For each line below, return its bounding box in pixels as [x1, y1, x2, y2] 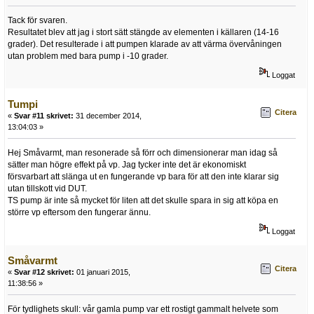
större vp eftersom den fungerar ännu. [8, 207, 151, 218]
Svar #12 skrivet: [14, 268, 74, 277]
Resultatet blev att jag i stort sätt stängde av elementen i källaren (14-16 [8, 27, 279, 38]
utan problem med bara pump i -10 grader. [8, 51, 168, 62]
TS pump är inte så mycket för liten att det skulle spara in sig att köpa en [8, 196, 278, 206]
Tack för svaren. [8, 15, 67, 26]
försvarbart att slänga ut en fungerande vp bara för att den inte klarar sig [8, 172, 279, 182]
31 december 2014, [74, 111, 142, 121]
